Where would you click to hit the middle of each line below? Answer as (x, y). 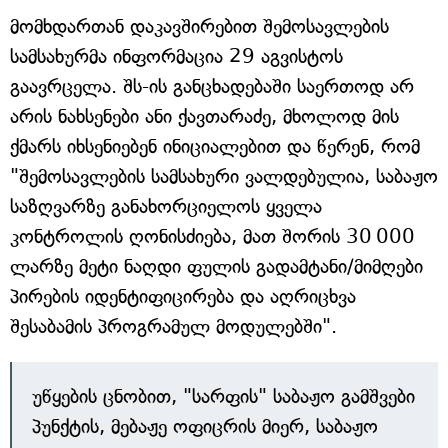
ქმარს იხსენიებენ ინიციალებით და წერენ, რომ (215, 146)
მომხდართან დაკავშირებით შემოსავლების (199, 26)
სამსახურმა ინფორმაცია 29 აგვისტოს (176, 56)
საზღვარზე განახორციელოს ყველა (166, 206)
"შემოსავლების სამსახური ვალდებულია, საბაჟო (224, 176)
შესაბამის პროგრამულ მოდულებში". (173, 326)
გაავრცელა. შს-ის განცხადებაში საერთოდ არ (212, 86)
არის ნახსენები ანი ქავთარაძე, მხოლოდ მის (204, 116)
